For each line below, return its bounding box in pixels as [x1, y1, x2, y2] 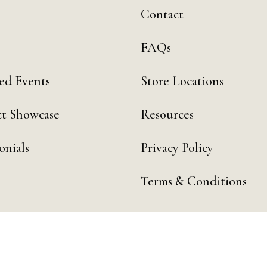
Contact [140, 6, 184, 22]
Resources [140, 106, 194, 122]
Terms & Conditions [140, 173, 247, 189]
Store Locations [140, 73, 223, 89]
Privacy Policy [140, 139, 213, 156]
